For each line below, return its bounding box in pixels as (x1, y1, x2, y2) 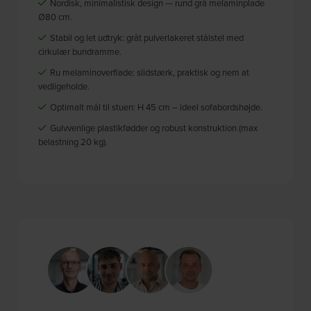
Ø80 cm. (38, 10, 73, 23)
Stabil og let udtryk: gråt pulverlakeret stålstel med (48, 31, 244, 44)
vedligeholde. (38, 79, 90, 92)
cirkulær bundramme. (38, 44, 122, 58)
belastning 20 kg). (38, 135, 108, 148)
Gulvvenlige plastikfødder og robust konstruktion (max (48, 121, 258, 134)
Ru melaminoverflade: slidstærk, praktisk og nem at (48, 65, 250, 78)
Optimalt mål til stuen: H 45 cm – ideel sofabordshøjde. (48, 100, 263, 113)
